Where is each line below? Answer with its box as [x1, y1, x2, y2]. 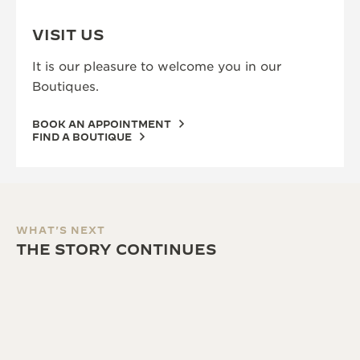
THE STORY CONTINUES [16, 241, 216, 258]
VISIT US [32, 27, 104, 43]
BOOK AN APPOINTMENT [32, 118, 171, 129]
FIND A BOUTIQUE [32, 131, 132, 142]
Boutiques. [32, 80, 99, 94]
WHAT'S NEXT [16, 224, 105, 235]
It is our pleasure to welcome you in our [32, 59, 281, 74]
